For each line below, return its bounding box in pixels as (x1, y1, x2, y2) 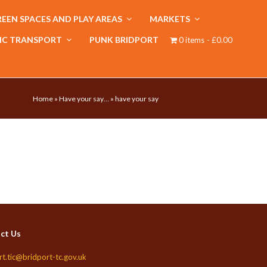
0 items (179, 35, 205, 45)
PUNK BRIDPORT (89, 35, 159, 45)
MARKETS (150, 14, 192, 24)
